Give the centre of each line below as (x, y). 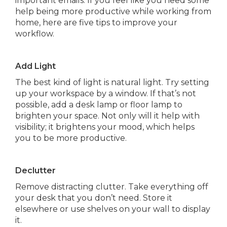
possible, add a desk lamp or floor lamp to (99, 105)
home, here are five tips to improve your (96, 23)
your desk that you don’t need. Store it (94, 198)
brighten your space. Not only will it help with (107, 116)
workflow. (36, 34)
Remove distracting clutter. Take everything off (112, 187)
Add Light (35, 66)
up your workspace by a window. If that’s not (106, 93)
